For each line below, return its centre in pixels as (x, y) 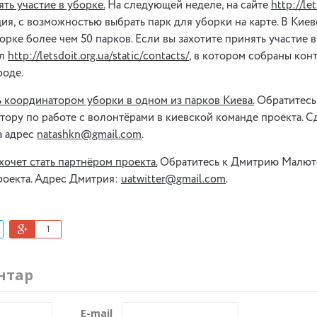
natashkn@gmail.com (89, 135)
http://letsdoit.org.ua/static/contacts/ (98, 57)
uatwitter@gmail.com (173, 180)
